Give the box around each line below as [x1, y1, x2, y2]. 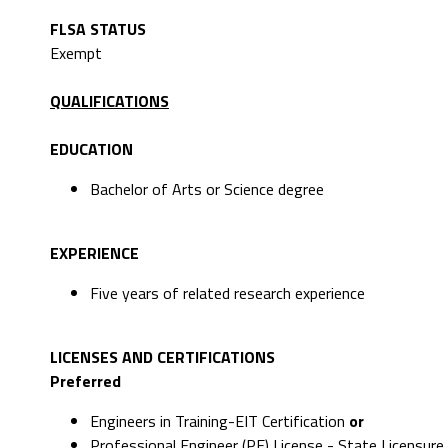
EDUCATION [50, 137, 133, 162]
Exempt [50, 41, 102, 66]
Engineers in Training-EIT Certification [90, 409, 349, 434]
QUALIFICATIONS [50, 89, 169, 114]
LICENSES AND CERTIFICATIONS [50, 345, 275, 370]
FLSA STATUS [50, 17, 146, 42]
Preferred [50, 369, 121, 394]
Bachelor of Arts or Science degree [90, 177, 324, 202]
